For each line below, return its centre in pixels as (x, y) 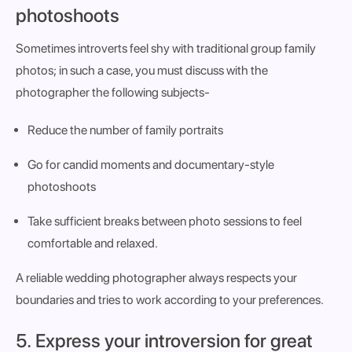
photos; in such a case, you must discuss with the (142, 70)
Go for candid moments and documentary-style (151, 165)
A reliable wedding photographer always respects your (156, 278)
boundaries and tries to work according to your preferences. (170, 300)
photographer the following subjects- (113, 92)
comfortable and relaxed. (93, 243)
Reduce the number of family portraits (125, 130)
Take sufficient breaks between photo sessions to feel (165, 221)
